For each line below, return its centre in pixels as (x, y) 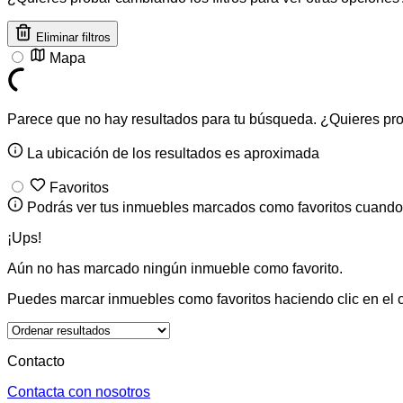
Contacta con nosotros (79, 391)
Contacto (36, 361)
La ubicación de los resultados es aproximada (171, 153)
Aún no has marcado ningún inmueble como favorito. (175, 268)
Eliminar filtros (73, 37)
